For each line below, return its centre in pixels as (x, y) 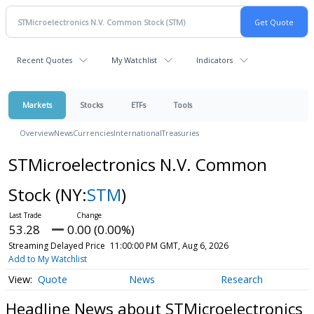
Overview (37, 133)
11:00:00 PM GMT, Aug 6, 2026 (169, 246)
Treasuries (180, 133)
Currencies (93, 133)
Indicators (214, 60)
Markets (37, 105)
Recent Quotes (45, 60)
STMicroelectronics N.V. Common (137, 164)
